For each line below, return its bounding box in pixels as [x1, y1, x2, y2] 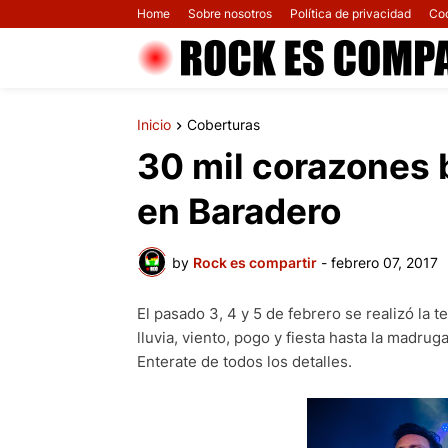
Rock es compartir [193, 253, 317, 271]
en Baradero [137, 190, 341, 233]
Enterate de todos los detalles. [137, 352, 352, 372]
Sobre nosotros [188, 6, 272, 21]
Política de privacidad [290, 6, 411, 21]
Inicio [137, 116, 171, 133]
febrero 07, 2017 [331, 253, 438, 271]
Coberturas [187, 116, 260, 133]
